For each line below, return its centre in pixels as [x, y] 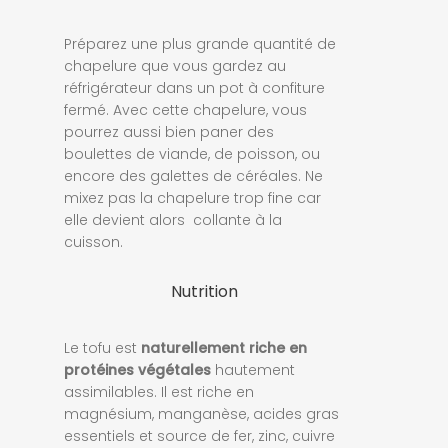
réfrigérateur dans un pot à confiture [194, 87]
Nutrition [204, 291]
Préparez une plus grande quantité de [200, 43]
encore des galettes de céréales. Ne [193, 175]
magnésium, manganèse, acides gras [201, 413]
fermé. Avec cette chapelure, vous [185, 109]
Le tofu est [102, 347]
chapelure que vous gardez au [175, 65]
